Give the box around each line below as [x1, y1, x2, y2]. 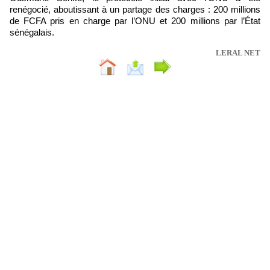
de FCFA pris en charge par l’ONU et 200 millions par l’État [10, 16, 260, 26]
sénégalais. [10, 27, 54, 37]
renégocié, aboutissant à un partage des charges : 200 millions [10, 4, 260, 14]
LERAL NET [216, 48, 260, 57]
